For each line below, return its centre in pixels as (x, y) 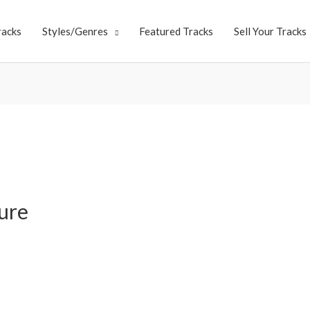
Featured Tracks (176, 31)
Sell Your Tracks (270, 31)
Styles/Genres (75, 31)
